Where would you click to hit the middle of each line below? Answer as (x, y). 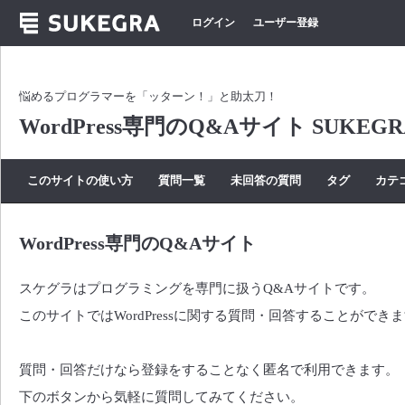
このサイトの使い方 (80, 180)
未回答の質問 (266, 180)
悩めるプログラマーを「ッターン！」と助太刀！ (148, 96)
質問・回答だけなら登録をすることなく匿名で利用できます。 (209, 369)
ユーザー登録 (286, 23)
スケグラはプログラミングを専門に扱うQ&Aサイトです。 (197, 287)
